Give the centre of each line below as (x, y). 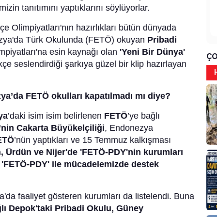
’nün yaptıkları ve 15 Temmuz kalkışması (93, 140)
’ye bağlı (144, 116)
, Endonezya (129, 128)
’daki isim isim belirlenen (56, 116)
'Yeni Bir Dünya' (152, 52)
